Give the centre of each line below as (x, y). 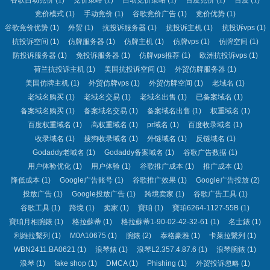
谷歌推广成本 (161, 166)
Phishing (162, 263)
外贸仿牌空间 (171, 83)
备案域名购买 (42, 111)
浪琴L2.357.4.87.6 (167, 249)
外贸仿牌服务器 (200, 69)
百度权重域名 (49, 124)
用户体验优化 (49, 166)
